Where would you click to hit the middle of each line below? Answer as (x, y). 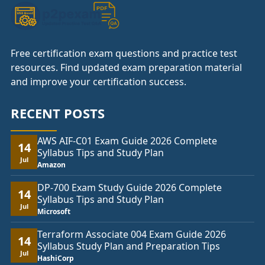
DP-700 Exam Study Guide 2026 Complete (130, 188)
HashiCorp (56, 258)
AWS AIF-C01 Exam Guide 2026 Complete (127, 141)
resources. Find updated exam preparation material (126, 68)
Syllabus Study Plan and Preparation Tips (129, 246)
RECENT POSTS (58, 113)
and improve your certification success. (98, 82)
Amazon (51, 165)
